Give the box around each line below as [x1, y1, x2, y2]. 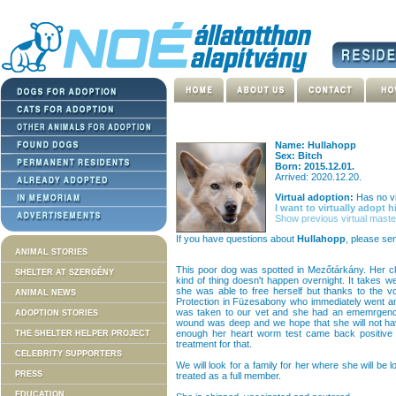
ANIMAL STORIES [15, 247, 88, 256]
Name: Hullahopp [275, 140, 356, 150]
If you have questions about [176, 233, 297, 244]
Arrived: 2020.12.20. [275, 171, 362, 182]
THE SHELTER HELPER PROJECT [15, 329, 150, 338]
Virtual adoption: [275, 192, 354, 202]
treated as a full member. [176, 370, 281, 381]
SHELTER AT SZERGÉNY [15, 268, 114, 277]
